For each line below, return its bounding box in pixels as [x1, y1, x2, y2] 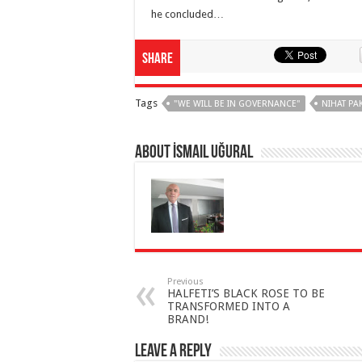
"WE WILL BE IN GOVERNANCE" [174, 98, 300, 109]
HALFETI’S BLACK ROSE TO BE [167, 287, 325, 301]
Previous [167, 276, 204, 288]
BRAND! [167, 313, 208, 326]
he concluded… [151, 7, 224, 20]
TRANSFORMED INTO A [167, 300, 290, 314]
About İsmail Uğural [135, 143, 253, 162]
